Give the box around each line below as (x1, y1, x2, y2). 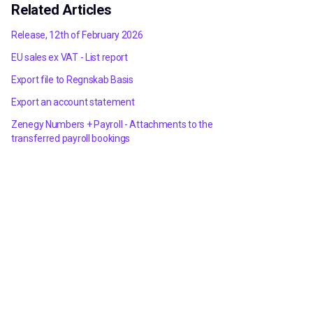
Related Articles (11, 1, 112, 18)
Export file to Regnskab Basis (11, 74, 133, 85)
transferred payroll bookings (11, 133, 131, 144)
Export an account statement (11, 96, 135, 108)
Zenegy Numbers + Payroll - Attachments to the (11, 119, 213, 130)
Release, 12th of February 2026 (11, 29, 143, 41)
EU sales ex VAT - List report (11, 52, 128, 63)
